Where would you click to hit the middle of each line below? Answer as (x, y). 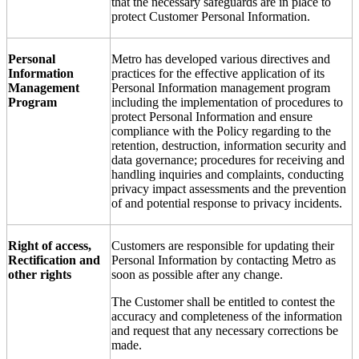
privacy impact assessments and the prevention (229, 188)
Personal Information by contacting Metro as (224, 260)
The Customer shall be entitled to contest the (223, 301)
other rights (40, 274)
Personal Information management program (221, 87)
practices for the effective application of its (218, 73)
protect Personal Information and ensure (212, 116)
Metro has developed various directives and (221, 58)
